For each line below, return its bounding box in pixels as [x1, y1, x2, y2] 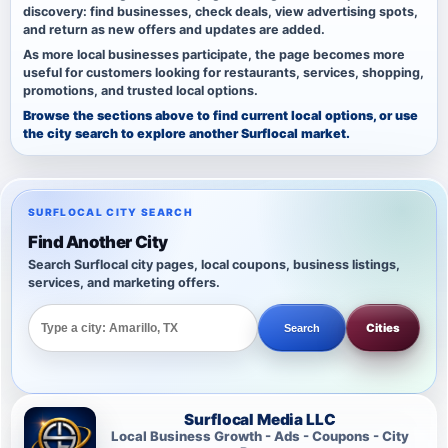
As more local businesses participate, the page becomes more [23, 47, 405, 63]
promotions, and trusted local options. [23, 83, 258, 99]
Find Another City [28, 232, 168, 253]
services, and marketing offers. [28, 275, 220, 291]
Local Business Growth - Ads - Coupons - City [111, 427, 409, 444]
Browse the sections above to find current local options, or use [23, 108, 418, 124]
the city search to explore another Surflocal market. [23, 126, 350, 142]
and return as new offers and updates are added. [23, 22, 325, 38]
